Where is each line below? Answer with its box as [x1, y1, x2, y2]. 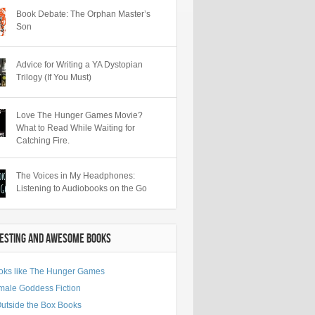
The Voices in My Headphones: [16, 171, 135, 181]
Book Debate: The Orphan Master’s [16, 9, 150, 19]
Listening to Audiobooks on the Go [16, 184, 147, 193]
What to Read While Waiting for [16, 123, 135, 133]
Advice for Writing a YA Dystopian [16, 60, 143, 70]
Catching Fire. [16, 136, 70, 146]
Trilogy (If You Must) [16, 72, 91, 82]
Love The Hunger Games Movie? [16, 110, 143, 120]
